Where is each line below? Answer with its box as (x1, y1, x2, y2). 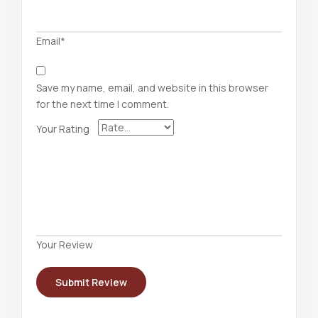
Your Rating (36, 121, 89, 136)
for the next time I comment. (36, 97, 169, 111)
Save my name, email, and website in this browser (36, 81, 268, 95)
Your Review (36, 237, 93, 251)
